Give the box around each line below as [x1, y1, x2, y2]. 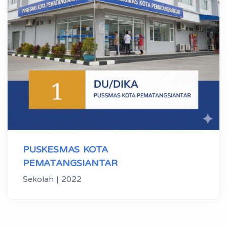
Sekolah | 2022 [23, 174, 82, 184]
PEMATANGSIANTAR [23, 157, 118, 169]
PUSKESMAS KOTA [23, 143, 108, 155]
